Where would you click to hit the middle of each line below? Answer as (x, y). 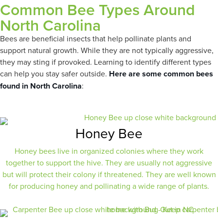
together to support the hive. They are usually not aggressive (109, 163)
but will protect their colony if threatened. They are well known (109, 174)
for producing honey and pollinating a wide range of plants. (109, 186)
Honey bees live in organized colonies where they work (109, 151)
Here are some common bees (161, 74)
